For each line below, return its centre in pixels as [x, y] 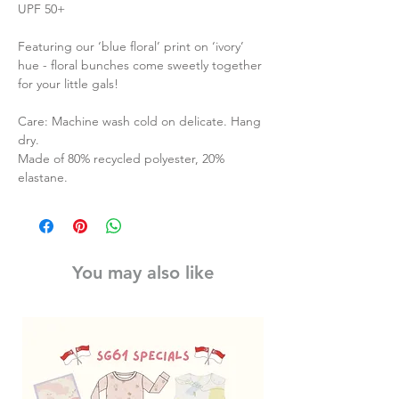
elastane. [43, 178]
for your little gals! [68, 84]
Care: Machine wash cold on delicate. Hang [139, 122]
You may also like [142, 273]
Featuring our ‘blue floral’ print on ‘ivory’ [131, 47]
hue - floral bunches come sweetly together [140, 65]
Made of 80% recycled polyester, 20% [121, 159]
